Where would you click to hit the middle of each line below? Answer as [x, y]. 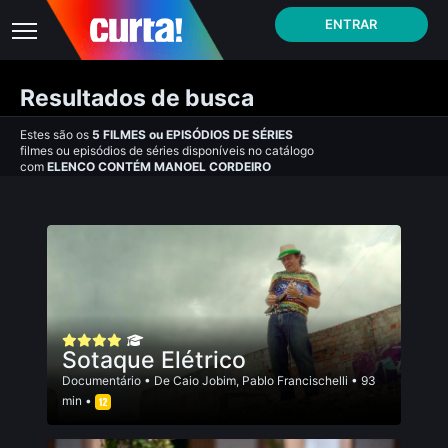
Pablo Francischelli [295, 380]
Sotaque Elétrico [154, 360]
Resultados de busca [137, 98]
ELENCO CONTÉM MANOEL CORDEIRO [159, 166]
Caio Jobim [204, 380]
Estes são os [56, 134]
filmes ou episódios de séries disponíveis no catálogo [167, 150]
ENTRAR [351, 24]
